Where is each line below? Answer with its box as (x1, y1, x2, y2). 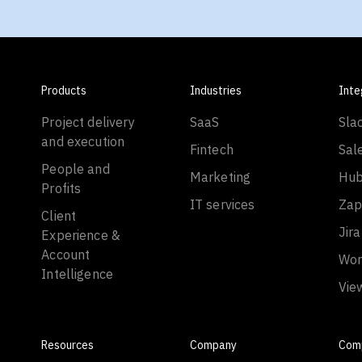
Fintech (189, 141, 234, 158)
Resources (41, 338, 95, 352)
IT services (189, 196, 255, 213)
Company (189, 338, 237, 352)
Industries (189, 83, 242, 98)
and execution (41, 133, 125, 149)
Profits (41, 180, 82, 196)
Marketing (189, 169, 251, 185)
